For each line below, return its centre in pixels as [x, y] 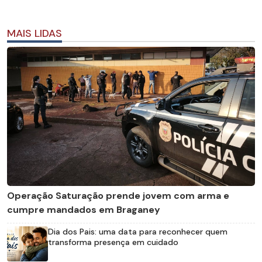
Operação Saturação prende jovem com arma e [118, 196]
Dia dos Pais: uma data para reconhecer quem [138, 232]
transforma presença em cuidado [113, 242]
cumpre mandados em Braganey [84, 210]
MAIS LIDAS [35, 33]
